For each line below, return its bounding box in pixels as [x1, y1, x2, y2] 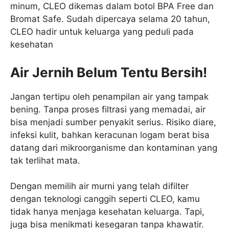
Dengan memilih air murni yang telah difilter [10, 181, 189, 191]
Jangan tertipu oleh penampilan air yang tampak [10, 91, 209, 102]
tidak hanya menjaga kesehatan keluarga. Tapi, [10, 207, 204, 217]
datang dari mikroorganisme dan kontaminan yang [10, 142, 217, 153]
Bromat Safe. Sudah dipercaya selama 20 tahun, [10, 14, 210, 24]
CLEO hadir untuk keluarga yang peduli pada [10, 27, 194, 37]
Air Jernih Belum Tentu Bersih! [10, 64, 207, 80]
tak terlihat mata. [10, 155, 80, 166]
